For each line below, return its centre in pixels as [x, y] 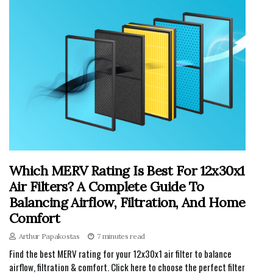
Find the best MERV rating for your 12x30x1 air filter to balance [120, 254]
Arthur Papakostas [49, 236]
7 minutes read [121, 236]
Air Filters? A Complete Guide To [107, 187]
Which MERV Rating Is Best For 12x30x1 [127, 171]
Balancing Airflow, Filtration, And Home [127, 203]
